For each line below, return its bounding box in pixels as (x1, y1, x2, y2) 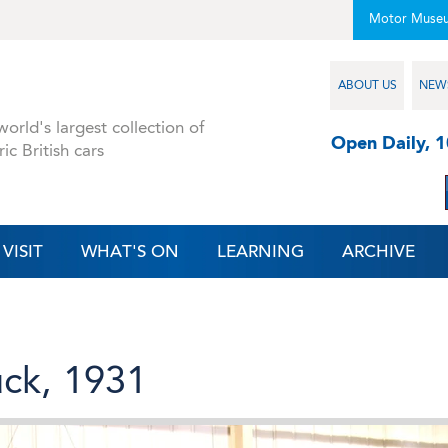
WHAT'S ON (80, 241, 179, 262)
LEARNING (217, 241, 305, 262)
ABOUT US (337, 78, 397, 92)
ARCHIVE (342, 241, 416, 262)
